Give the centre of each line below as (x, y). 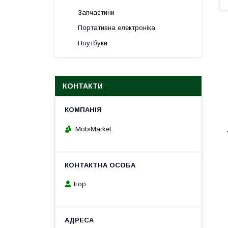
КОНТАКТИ (83, 86)
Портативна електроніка (117, 28)
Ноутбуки (93, 43)
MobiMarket (93, 129)
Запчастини (96, 12)
